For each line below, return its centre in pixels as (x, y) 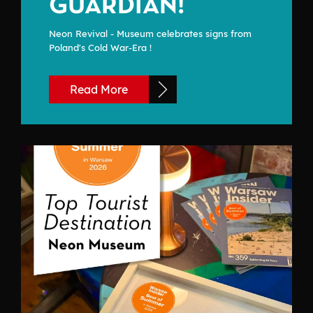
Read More (99, 90)
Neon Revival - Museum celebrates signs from (150, 34)
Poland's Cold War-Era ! (100, 48)
